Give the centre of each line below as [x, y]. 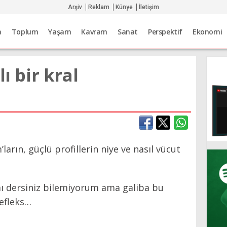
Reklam [99, 7]
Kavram [94, 32]
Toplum [25, 32]
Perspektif [165, 32]
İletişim [149, 7]
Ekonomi [207, 32]
